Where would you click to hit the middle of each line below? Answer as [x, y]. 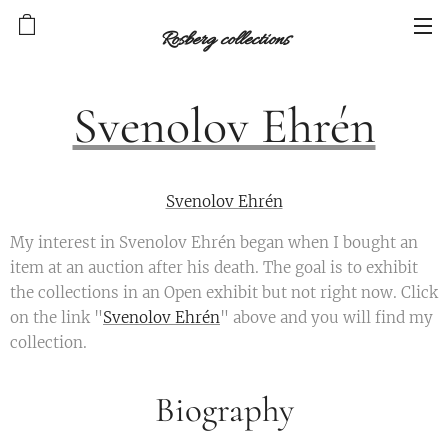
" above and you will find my [326, 317]
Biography [224, 410]
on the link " [56, 317]
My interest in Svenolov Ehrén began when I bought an [214, 242]
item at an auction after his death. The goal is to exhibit [214, 267]
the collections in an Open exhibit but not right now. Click [224, 292]
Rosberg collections [224, 40]
